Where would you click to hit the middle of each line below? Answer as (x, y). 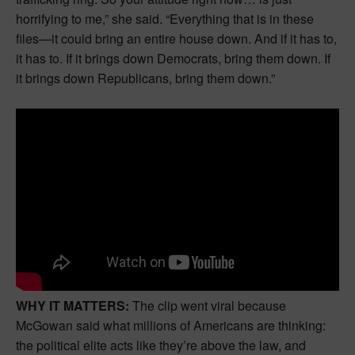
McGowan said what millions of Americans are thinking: (171, 325)
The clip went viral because (208, 305)
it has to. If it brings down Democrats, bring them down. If (173, 59)
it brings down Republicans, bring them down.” (145, 78)
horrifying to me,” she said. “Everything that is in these (165, 19)
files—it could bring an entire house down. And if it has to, (176, 39)
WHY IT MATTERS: (73, 305)
